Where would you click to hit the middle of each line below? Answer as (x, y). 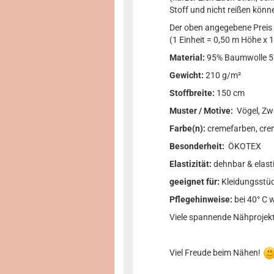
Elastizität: (191, 164)
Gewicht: (187, 75)
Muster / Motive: (202, 111)
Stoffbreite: (192, 93)
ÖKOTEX (245, 146)
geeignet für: (195, 182)
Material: (187, 57)
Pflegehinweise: (201, 199)
